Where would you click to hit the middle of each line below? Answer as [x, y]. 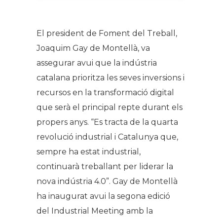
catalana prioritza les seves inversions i [110, 77]
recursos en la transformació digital [105, 92]
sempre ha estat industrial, [89, 151]
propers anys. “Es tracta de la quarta [107, 122]
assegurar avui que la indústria [97, 63]
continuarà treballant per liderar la [105, 166]
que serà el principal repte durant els [110, 107]
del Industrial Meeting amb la [95, 211]
